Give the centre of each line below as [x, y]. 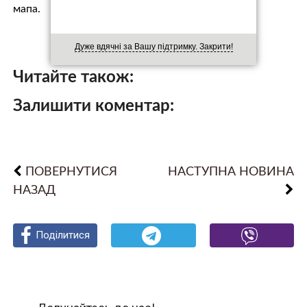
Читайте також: [73, 77]
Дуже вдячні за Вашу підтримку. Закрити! [153, 47]
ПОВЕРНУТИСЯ [71, 172]
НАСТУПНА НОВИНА [231, 172]
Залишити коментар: [93, 106]
